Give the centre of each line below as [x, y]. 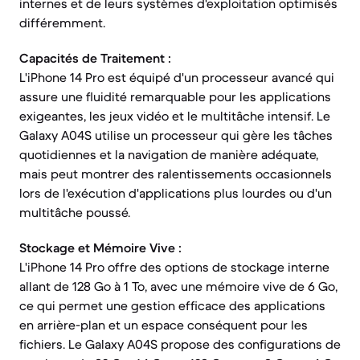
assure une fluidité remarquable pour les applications [175, 96]
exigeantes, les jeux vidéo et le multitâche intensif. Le [175, 116]
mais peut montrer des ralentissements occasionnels [176, 174]
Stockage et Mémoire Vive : [100, 247]
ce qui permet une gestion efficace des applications [172, 305]
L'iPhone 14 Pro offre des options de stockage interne [174, 267]
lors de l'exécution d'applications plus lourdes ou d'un [176, 193]
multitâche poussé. [75, 212]
